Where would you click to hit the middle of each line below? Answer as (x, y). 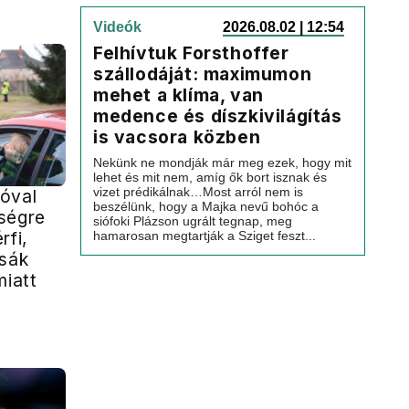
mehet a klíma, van (178, 95)
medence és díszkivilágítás (218, 116)
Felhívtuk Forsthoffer (191, 53)
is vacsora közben (177, 137)
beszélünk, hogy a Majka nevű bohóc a (206, 206)
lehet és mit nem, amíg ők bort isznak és (210, 177)
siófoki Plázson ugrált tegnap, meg (193, 221)
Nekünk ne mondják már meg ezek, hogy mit (222, 163)
